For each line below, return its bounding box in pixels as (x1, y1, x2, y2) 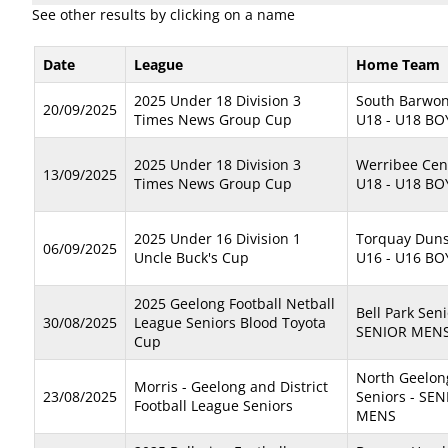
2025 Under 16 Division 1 (134, 229, 301, 248)
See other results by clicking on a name (32, 5, 295, 24)
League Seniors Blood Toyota (134, 313, 326, 332)
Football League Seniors (134, 396, 293, 415)
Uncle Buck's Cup (134, 248, 249, 267)
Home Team (356, 55, 440, 74)
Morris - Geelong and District (134, 377, 328, 396)
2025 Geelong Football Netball (134, 294, 335, 313)
